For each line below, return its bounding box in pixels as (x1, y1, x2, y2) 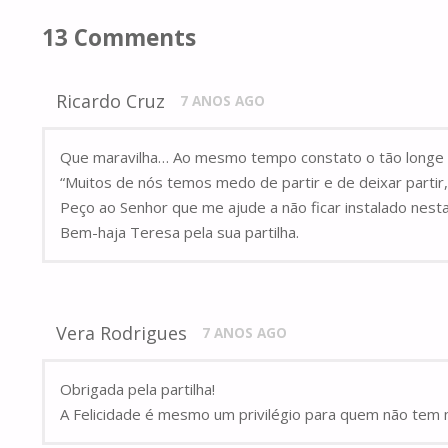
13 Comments (42, 21, 196, 53)
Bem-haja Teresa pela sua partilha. (60, 222, 299, 243)
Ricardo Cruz (56, 89, 166, 114)
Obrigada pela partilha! (60, 379, 215, 400)
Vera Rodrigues (56, 321, 188, 346)
